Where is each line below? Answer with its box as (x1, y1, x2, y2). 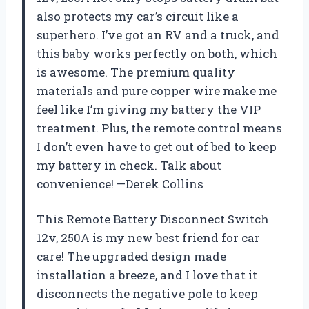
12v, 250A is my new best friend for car (37, 230, 260, 246)
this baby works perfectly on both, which (37, 46, 277, 62)
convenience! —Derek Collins (37, 176, 203, 192)
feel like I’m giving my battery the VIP (37, 101, 261, 118)
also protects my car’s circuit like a (37, 8, 239, 25)
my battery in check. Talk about (37, 157, 221, 174)
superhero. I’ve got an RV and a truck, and (37, 27, 279, 43)
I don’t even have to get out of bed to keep (37, 139, 277, 155)
